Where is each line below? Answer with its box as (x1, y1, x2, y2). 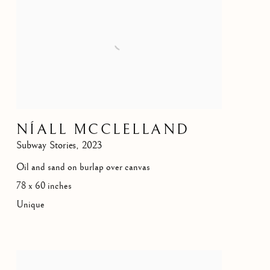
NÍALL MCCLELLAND (16, 121, 190, 138)
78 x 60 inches (16, 180, 72, 192)
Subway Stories (16, 139, 76, 151)
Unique (16, 198, 45, 210)
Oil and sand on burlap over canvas (16, 161, 150, 173)
